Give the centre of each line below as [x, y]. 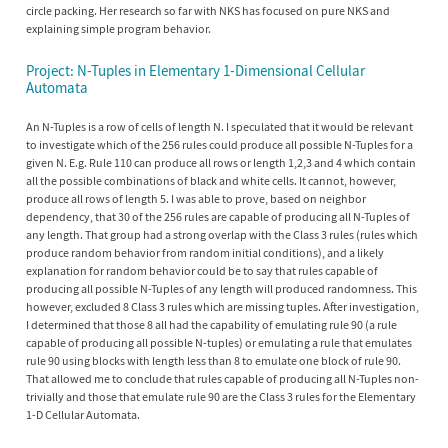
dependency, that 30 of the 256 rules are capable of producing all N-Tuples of [218, 216]
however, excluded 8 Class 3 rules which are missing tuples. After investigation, [222, 306]
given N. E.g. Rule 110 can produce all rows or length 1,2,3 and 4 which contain [221, 162]
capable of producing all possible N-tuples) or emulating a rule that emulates [219, 342]
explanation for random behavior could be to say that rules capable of [202, 270]
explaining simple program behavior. [118, 29]
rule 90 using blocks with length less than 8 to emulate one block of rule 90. [213, 360]
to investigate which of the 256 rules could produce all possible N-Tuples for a [219, 144]
